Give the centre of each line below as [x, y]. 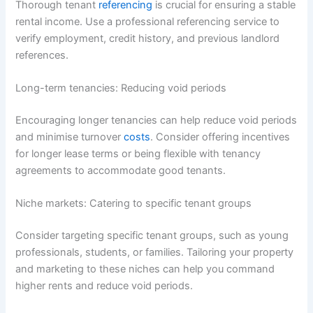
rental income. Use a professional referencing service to [148, 21]
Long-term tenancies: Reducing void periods [121, 88]
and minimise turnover [70, 137]
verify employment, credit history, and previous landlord [148, 38]
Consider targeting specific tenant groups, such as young [152, 236]
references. [42, 55]
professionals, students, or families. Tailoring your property [155, 253]
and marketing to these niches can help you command [145, 269]
